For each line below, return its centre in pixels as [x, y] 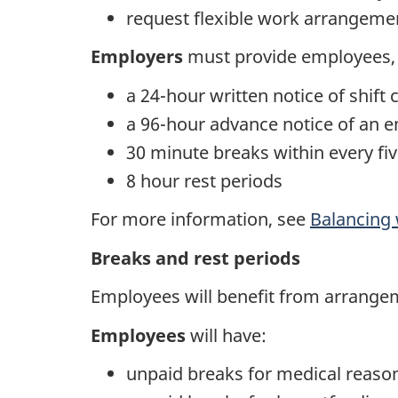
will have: [226, 335]
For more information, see [200, 219]
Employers [137, 57]
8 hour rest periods [204, 180]
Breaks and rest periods [195, 258]
